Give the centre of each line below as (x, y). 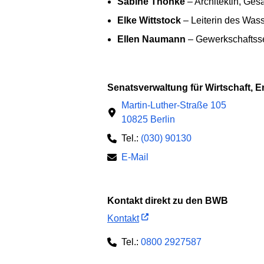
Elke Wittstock (149, 20)
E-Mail (135, 157)
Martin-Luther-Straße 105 (174, 105)
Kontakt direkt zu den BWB (171, 201)
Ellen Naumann (151, 39)
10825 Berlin (148, 120)
